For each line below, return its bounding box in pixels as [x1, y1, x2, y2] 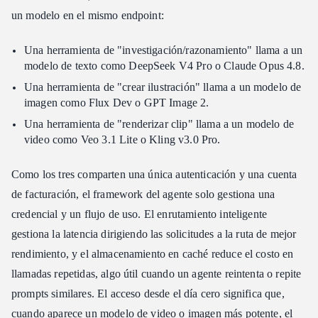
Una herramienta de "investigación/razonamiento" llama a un [24, 43, 303, 56]
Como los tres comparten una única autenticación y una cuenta [11, 168, 297, 180]
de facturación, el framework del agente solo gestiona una [11, 187, 275, 200]
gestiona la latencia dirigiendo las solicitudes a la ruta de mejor [11, 227, 297, 240]
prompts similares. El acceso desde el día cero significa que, [11, 287, 285, 300]
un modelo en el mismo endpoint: [11, 9, 164, 21]
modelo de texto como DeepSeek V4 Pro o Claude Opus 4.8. [24, 59, 305, 72]
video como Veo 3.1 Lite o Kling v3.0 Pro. [24, 133, 221, 146]
